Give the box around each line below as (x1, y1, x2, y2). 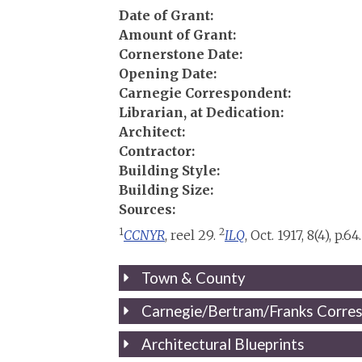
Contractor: (119, 142, 195, 159)
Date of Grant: (119, 6, 213, 23)
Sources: (119, 200, 175, 217)
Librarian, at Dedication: (119, 103, 284, 120)
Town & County (141, 268, 246, 287)
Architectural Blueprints (141, 335, 305, 353)
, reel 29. (165, 226, 219, 243)
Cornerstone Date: (119, 45, 242, 62)
